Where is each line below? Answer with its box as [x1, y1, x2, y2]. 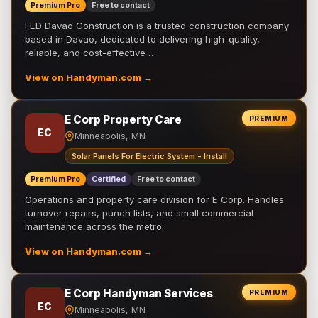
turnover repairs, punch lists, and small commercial [25, 207, 253, 219]
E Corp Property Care [65, 113, 182, 126]
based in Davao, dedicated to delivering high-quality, [25, 33, 260, 45]
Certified [92, 175, 126, 184]
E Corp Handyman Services [65, 287, 213, 300]
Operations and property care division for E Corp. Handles [25, 194, 284, 205]
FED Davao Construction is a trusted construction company [25, 20, 289, 31]
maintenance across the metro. [25, 221, 164, 232]
